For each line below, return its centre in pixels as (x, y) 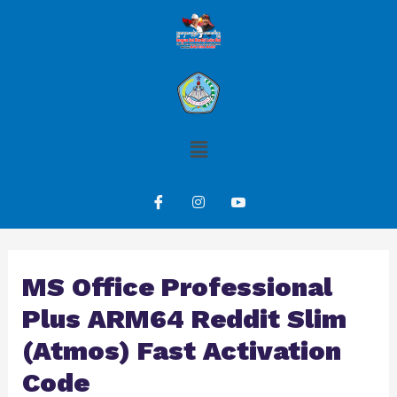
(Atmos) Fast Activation (181, 351)
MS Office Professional (177, 287)
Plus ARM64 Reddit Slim (184, 319)
